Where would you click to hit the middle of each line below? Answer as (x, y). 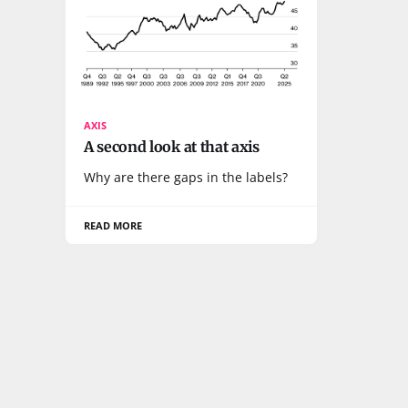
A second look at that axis (172, 146)
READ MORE (113, 225)
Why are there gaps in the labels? (186, 177)
